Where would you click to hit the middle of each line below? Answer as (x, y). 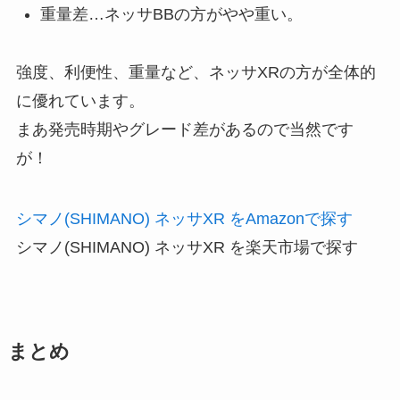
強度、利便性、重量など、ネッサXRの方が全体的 (196, 72)
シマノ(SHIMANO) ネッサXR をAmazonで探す (184, 218)
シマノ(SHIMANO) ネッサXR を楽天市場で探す (187, 247)
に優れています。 (80, 100)
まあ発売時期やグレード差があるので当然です (184, 129)
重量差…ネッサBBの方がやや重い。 (171, 14)
